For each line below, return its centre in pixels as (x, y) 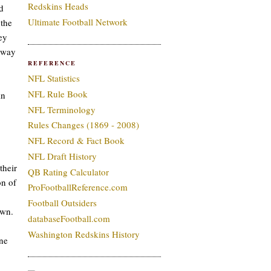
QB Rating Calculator (68, 171)
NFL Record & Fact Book (76, 140)
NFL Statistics (54, 78)
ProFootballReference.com (78, 187)
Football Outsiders (62, 203)
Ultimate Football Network (78, 21)
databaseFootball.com (69, 218)
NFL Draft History (62, 156)
